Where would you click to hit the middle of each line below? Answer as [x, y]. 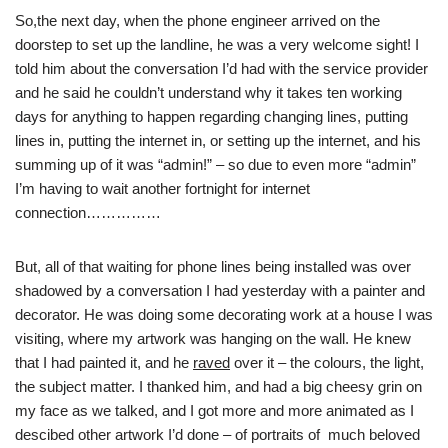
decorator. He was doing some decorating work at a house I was [224, 315]
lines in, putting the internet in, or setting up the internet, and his [218, 141]
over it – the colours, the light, [327, 363]
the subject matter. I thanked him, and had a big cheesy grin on [218, 387]
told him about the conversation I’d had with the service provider [221, 69]
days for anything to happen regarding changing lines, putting [211, 117]
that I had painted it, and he [104, 363]
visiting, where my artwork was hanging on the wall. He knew [213, 339]
